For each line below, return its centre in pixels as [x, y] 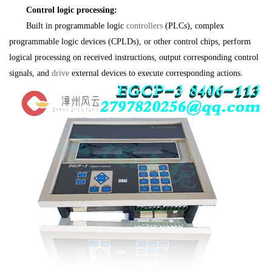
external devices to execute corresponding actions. [156, 73]
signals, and [30, 73]
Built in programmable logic [76, 26]
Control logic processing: [72, 10]
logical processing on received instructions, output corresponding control [134, 57]
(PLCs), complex [193, 26]
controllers [144, 26]
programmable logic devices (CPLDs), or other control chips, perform [130, 42]
